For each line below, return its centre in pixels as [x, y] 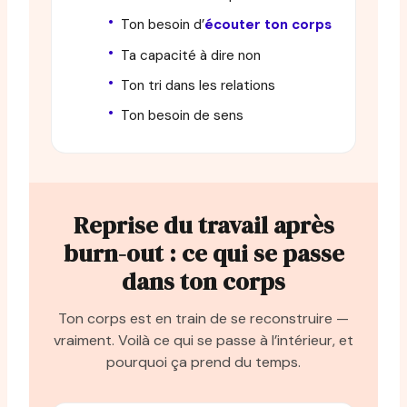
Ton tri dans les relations [198, 85]
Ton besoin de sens [182, 115]
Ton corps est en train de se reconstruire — [203, 318]
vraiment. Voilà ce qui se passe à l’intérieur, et [203, 340]
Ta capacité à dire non [191, 55]
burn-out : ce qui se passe [203, 253]
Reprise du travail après [203, 225]
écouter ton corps [268, 25]
